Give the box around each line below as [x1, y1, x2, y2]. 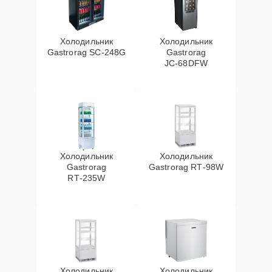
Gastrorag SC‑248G [47, 47, 126, 57]
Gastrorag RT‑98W [148, 162, 224, 172]
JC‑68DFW [164, 58, 208, 68]
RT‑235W [67, 173, 106, 183]
